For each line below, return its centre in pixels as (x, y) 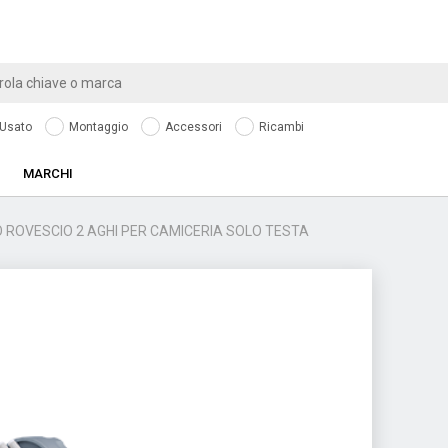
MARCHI (48, 173)
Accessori (192, 127)
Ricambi (280, 127)
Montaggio (97, 127)
